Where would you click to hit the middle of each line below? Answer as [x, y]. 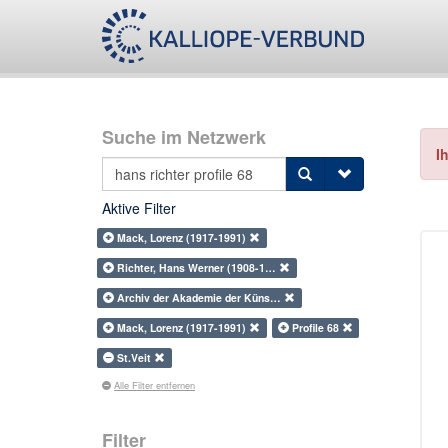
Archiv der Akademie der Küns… [201, 297]
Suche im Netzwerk [184, 137]
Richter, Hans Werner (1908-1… [198, 267]
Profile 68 [316, 327]
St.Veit [136, 357]
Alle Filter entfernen [154, 385]
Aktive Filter [139, 208]
